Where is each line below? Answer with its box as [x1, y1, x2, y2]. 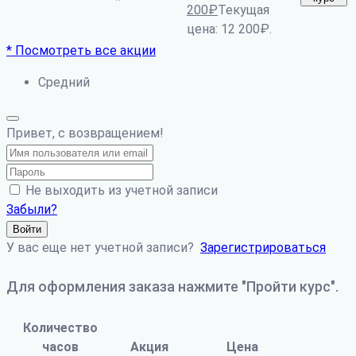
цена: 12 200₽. [187, 21, 272, 37]
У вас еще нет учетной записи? [6, 240, 200, 256]
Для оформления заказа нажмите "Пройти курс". [6, 278, 339, 296]
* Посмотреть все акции [6, 43, 156, 59]
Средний [38, 75, 90, 91]
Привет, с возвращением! [6, 126, 164, 141]
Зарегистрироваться [200, 240, 326, 256]
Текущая [218, 2, 269, 18]
